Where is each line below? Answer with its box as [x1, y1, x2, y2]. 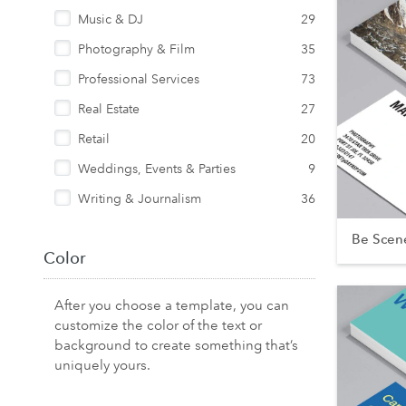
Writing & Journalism [78, 190, 201, 207]
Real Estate [78, 101, 140, 117]
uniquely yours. [54, 356, 150, 373]
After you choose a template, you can [54, 296, 289, 314]
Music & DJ [78, 11, 143, 27]
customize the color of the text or [54, 316, 262, 333]
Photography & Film [78, 41, 195, 57]
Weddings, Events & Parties [78, 160, 236, 177]
